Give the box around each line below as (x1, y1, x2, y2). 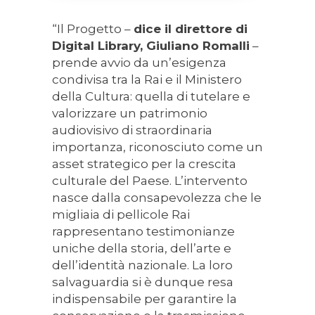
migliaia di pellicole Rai (52, 207, 190, 222)
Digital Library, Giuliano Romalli (52, 39, 250, 53)
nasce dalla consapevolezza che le (52, 191, 262, 205)
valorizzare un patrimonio (52, 106, 207, 121)
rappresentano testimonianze (52, 224, 235, 239)
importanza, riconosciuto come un (52, 140, 263, 155)
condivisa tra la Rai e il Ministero (52, 72, 242, 87)
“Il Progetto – (52, 22, 134, 37)
